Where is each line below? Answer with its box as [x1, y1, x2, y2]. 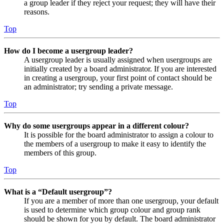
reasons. [24, 7, 49, 16]
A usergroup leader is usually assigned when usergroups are [24, 55, 212, 64]
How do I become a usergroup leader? [4, 46, 133, 55]
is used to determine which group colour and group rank [24, 205, 200, 214]
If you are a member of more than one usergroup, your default [24, 196, 218, 205]
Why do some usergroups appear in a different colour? [4, 121, 189, 130]
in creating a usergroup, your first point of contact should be [24, 73, 212, 82]
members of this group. [24, 148, 96, 157]
